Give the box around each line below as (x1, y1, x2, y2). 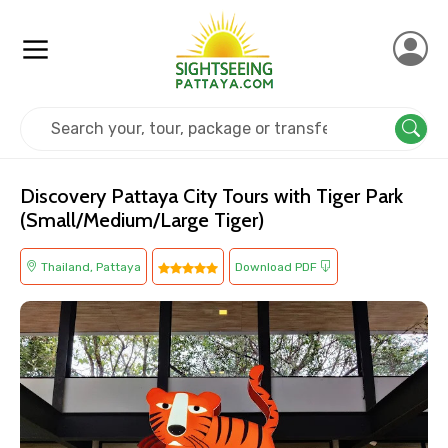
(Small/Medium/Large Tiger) (20, 208, 264, 232)
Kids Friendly (259, 98, 358, 118)
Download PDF (235, 259, 320, 274)
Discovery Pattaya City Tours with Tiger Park (20, 184, 403, 208)
